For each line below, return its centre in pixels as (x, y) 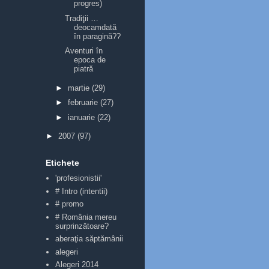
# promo (70, 204)
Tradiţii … (82, 18)
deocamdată (95, 27)
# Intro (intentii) (82, 191)
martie (80, 88)
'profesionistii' (79, 178)
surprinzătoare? (82, 226)
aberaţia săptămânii (89, 239)
